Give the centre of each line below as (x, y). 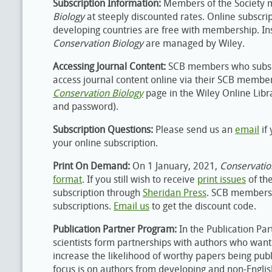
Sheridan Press (175, 193)
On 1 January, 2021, (176, 166)
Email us (131, 206)
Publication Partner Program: (116, 229)
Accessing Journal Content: (109, 66)
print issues (222, 179)
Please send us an (194, 130)
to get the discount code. (204, 206)
